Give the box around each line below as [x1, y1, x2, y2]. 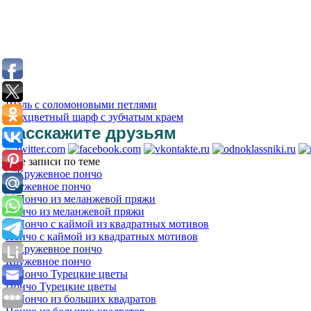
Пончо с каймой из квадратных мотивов [6, 230, 198, 242]
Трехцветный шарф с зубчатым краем [6, 110, 183, 123]
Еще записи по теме [6, 155, 100, 167]
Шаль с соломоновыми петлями [6, 98, 157, 110]
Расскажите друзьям [6, 123, 176, 142]
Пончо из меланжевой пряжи [6, 205, 144, 217]
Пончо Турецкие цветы [6, 280, 117, 292]
